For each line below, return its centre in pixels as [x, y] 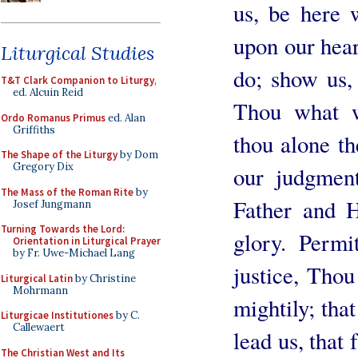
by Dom [138, 155]
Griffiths [34, 129]
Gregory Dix [43, 167]
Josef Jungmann [52, 204]
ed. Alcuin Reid [48, 92]
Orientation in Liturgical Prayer [87, 241]
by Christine [104, 278]
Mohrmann [40, 290]
